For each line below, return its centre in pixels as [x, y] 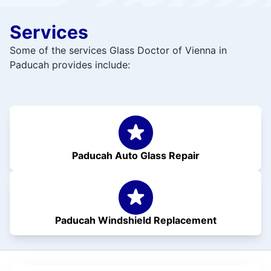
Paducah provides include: [70, 65]
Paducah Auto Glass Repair [135, 155]
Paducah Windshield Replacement [135, 220]
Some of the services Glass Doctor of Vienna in [118, 50]
